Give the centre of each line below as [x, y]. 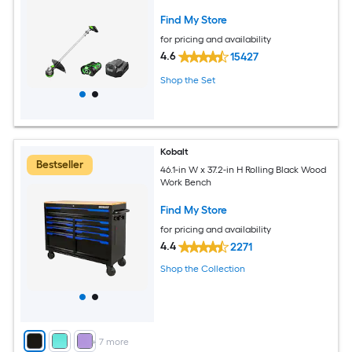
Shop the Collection [203, 269]
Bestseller [60, 165]
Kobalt [175, 152]
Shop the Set [188, 81]
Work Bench [186, 182]
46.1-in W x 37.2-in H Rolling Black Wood [244, 169]
